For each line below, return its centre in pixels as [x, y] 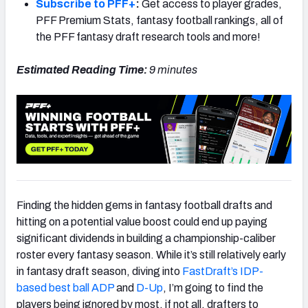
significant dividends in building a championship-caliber [146, 238]
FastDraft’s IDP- [223, 271]
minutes [176, 69]
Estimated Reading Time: [83, 69]
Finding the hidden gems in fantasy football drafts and [144, 205]
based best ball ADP [65, 287]
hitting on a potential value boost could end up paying [142, 221]
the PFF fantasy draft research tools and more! [148, 36]
